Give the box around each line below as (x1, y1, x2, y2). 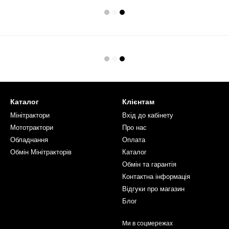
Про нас (122, 124, 147, 132)
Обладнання (10, 136, 48, 144)
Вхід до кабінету (122, 111, 173, 120)
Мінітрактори (10, 111, 50, 120)
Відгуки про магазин (122, 185, 185, 193)
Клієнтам (122, 98, 154, 106)
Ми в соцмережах (122, 220, 173, 227)
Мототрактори (10, 124, 53, 132)
